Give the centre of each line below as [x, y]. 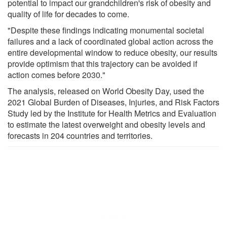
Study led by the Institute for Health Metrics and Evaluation [112, 113]
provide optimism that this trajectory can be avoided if [102, 63]
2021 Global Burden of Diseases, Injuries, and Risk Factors [113, 102]
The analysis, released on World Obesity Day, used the [106, 91]
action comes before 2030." [56, 74]
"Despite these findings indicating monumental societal [106, 30]
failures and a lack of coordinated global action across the [110, 41]
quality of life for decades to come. [68, 14]
